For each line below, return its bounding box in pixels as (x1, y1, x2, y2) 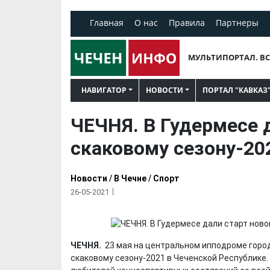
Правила (169, 17, 205, 28)
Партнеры (216, 17, 259, 28)
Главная (90, 17, 124, 28)
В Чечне (114, 173, 146, 183)
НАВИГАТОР (81, 84, 127, 95)
